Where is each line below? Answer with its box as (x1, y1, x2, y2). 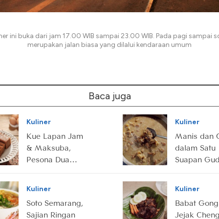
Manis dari (26, 166, 66, 176)
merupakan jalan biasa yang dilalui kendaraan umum (27, 40, 192, 49)
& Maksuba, (26, 142, 71, 153)
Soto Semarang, (26, 197, 83, 208)
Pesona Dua (26, 154, 69, 164)
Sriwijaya (26, 177, 59, 188)
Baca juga (88, 89, 131, 102)
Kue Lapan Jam (26, 131, 83, 141)
